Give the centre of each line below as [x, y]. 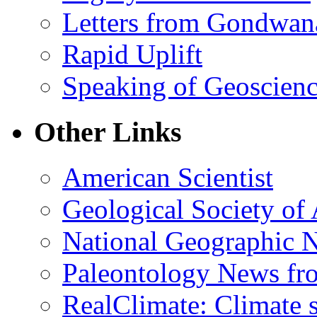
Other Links [108, 132]
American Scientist [168, 178]
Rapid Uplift [132, 54]
